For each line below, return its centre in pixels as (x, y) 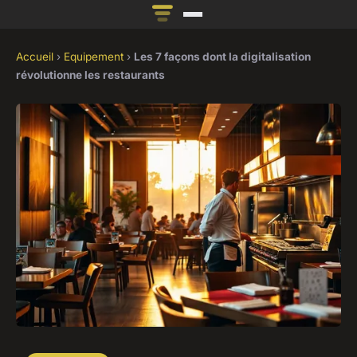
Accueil (35, 57)
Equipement (94, 57)
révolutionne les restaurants (90, 75)
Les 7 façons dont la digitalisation (222, 57)
